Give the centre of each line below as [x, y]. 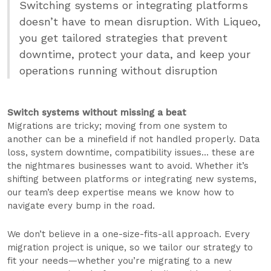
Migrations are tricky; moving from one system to [117, 126]
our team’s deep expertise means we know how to [121, 192]
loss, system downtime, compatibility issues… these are [131, 152]
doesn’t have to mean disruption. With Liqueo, [140, 21]
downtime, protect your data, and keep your [135, 54]
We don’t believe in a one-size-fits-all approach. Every [129, 234]
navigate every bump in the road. [81, 206]
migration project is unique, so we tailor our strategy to [130, 247]
